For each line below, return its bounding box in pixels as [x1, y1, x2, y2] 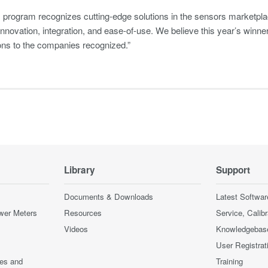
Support [216, 163, 250, 176]
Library [64, 163, 95, 176]
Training [216, 255, 243, 267]
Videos [64, 223, 88, 234]
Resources [64, 207, 102, 218]
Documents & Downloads [64, 191, 153, 202]
